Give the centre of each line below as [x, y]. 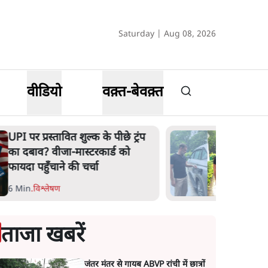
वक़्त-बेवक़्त [133, 93]
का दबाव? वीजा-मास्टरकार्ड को [69, 153]
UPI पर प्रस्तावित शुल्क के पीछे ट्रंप [77, 138]
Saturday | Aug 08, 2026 [167, 34]
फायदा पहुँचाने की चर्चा [53, 168]
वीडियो [45, 93]
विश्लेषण [47, 189]
